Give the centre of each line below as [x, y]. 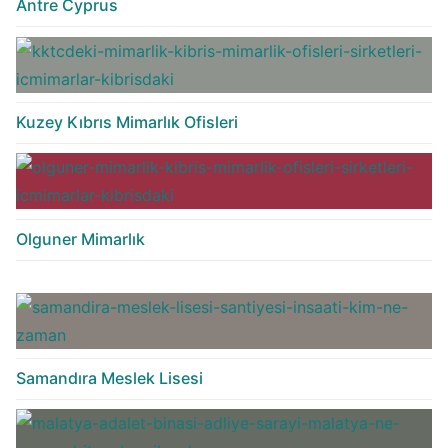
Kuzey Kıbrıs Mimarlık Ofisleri [127, 122]
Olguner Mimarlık [80, 239]
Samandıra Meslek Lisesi [109, 378]
